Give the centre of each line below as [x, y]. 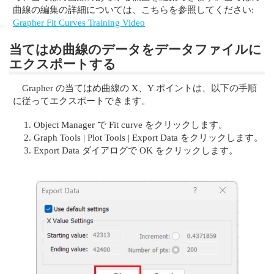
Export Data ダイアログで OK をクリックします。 [136, 150]
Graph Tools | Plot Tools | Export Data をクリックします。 [148, 138]
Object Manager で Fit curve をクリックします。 [131, 125]
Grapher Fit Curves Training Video [79, 22]
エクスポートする [63, 64]
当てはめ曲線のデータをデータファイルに [135, 50]
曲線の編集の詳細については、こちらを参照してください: [134, 9]
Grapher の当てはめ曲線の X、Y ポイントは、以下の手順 [140, 87]
